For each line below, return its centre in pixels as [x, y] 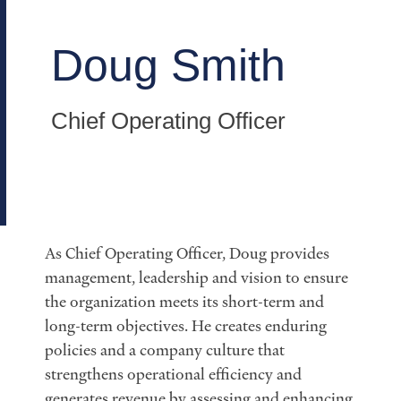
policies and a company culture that [165, 350]
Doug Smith [168, 65]
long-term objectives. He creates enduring [186, 326]
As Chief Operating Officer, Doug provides [187, 253]
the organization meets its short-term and [184, 302]
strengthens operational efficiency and [173, 374]
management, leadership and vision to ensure [196, 277]
